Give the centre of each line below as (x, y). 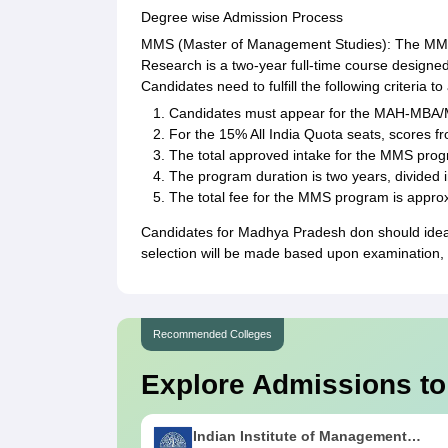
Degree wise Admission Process (242, 17)
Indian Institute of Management (300, 436)
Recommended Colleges (212, 334)
